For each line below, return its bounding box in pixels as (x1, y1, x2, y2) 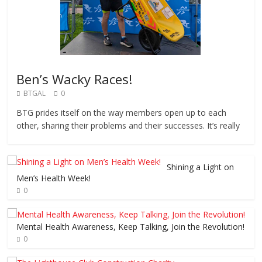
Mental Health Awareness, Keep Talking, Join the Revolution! (16, 221, 245, 233)
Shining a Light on (167, 161, 235, 173)
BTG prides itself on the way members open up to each (16, 107, 227, 119)
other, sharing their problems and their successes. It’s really (16, 120, 240, 132)
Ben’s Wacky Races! (16, 70, 133, 88)
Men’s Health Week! (16, 173, 91, 184)
